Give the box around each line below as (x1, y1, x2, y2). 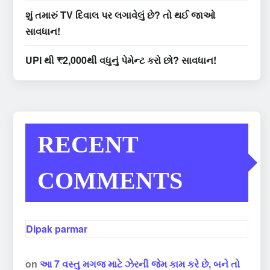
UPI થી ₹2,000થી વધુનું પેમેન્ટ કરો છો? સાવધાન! (25, 53, 216, 67)
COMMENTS (37, 167, 183, 195)
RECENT (37, 131, 139, 159)
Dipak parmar (26, 222, 87, 236)
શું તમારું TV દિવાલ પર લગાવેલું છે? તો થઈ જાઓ (25, 8, 215, 22)
